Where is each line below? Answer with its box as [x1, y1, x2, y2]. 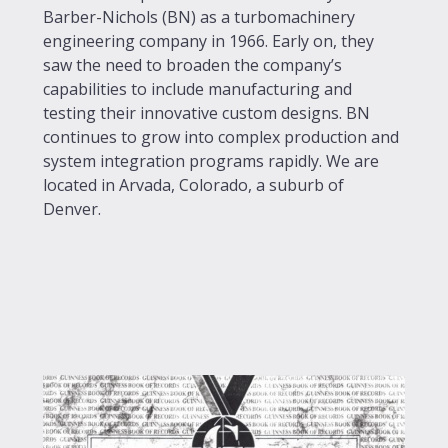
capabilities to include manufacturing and [43, 78, 352, 101]
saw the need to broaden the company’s [43, 54, 342, 77]
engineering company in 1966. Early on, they [43, 30, 374, 53]
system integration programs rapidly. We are [43, 150, 379, 173]
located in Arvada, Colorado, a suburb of [43, 174, 344, 197]
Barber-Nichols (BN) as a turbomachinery [43, 6, 355, 29]
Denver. [43, 198, 101, 221]
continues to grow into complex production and [43, 126, 399, 149]
